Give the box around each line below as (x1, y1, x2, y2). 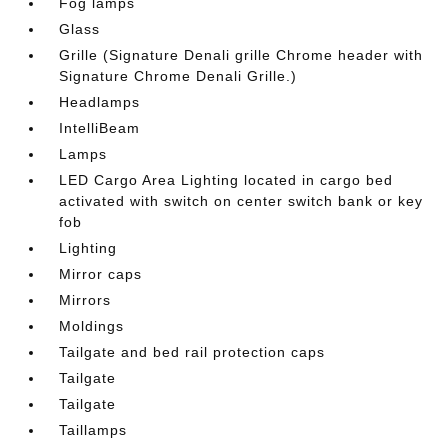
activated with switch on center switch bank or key (59, 193, 424, 209)
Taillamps (59, 422, 128, 438)
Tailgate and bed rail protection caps (59, 344, 326, 360)
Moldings (59, 318, 125, 334)
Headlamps (59, 94, 141, 110)
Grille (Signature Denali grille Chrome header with (59, 47, 424, 63)
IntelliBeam (59, 120, 141, 136)
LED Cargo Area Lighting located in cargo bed (59, 172, 394, 188)
